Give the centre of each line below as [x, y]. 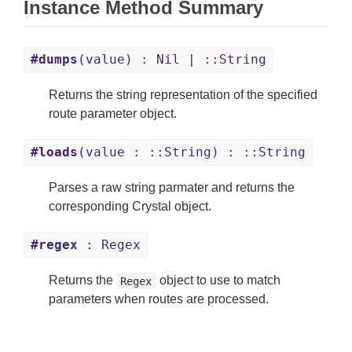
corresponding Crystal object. [130, 207]
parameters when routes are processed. [159, 299]
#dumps [54, 60]
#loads [54, 152]
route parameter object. [113, 114]
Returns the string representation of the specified [183, 95]
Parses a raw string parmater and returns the [172, 188]
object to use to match [218, 280]
